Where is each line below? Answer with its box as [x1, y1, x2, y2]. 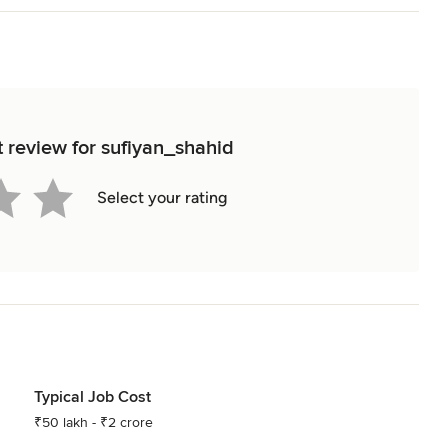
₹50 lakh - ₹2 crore [33, 414, 153, 431]
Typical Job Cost [33, 387, 151, 407]
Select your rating [96, 188, 227, 207]
